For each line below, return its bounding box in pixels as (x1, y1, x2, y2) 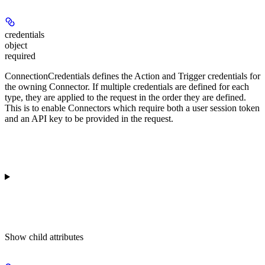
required (5, 50, 35, 61)
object (5, 40, 27, 50)
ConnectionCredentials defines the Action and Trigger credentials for (5, 70, 260, 81)
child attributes (29, 231, 83, 242)
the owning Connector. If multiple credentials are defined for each (5, 81, 249, 92)
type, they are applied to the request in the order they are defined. (5, 92, 246, 102)
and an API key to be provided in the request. (5, 113, 173, 124)
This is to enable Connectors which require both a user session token (5, 102, 260, 113)
